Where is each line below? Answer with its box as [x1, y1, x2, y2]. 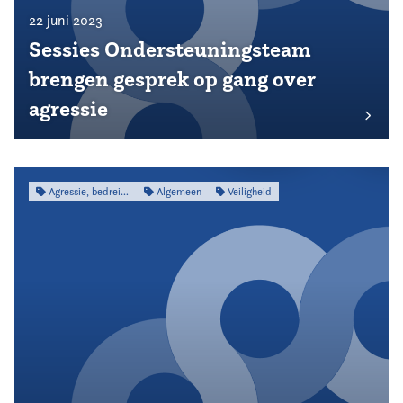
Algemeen [153, 184, 201, 198]
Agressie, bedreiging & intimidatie [45, 184, 121, 198]
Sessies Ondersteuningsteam [29, 36, 311, 63]
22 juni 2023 [29, 12, 103, 29]
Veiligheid [225, 184, 272, 198]
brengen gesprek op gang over [29, 66, 315, 93]
